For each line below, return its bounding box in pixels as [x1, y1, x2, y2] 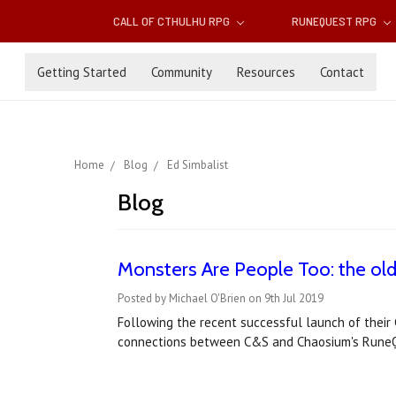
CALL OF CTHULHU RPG [113, 13, 233, 29]
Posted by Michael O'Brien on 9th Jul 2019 [117, 291, 324, 307]
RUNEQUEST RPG [291, 13, 379, 29]
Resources [237, 63, 295, 80]
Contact [320, 63, 364, 80]
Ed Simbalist [167, 157, 228, 173]
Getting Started [37, 63, 126, 80]
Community [151, 63, 212, 80]
